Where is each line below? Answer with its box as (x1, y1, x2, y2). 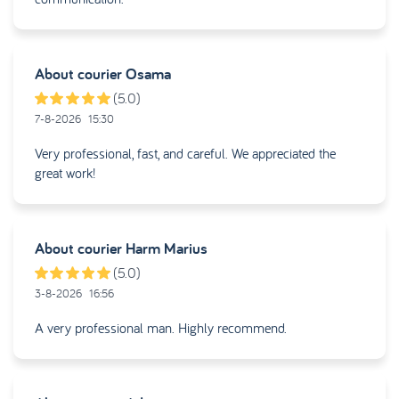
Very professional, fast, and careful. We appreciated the (35, 144, 336, 163)
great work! (35, 164, 95, 183)
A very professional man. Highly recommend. (35, 319, 287, 338)
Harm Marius (126, 238, 208, 259)
